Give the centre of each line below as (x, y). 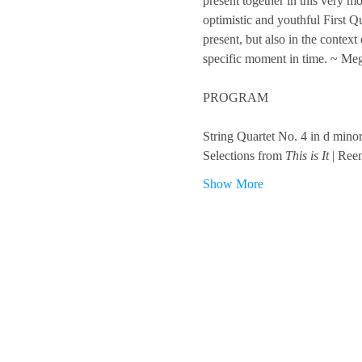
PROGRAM (235, 97)
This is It (307, 156)
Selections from (244, 156)
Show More (233, 184)
